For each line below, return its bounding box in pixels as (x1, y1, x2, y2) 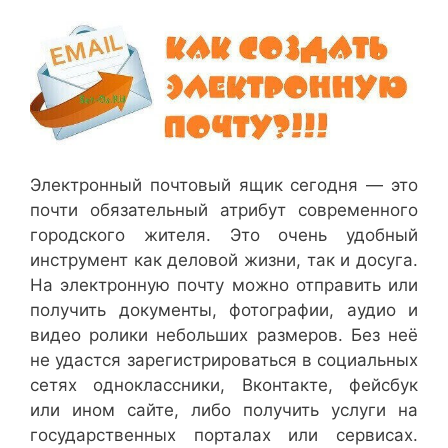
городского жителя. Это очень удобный (30, 225, 418, 246)
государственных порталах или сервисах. (30, 425, 418, 446)
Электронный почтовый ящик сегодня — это (30, 175, 418, 196)
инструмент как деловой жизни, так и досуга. (30, 250, 418, 271)
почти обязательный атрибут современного (30, 200, 418, 221)
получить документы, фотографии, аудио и (30, 300, 418, 321)
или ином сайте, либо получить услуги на (30, 400, 418, 421)
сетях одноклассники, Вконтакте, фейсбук (30, 375, 418, 396)
